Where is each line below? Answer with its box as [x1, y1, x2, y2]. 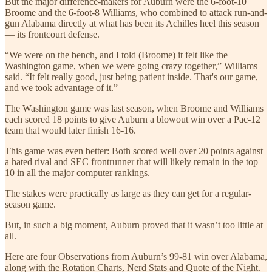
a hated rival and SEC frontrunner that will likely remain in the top [5, 156, 258, 167]
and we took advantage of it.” [5, 82, 118, 93]
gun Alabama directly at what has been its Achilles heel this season [5, 18, 259, 29]
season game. [5, 199, 56, 209]
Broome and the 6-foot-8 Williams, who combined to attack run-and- [5, 7, 267, 18]
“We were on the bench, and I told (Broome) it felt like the [5, 49, 228, 60]
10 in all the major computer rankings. [5, 167, 150, 178]
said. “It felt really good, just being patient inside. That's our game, [5, 71, 258, 82]
